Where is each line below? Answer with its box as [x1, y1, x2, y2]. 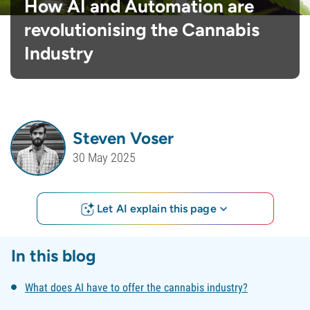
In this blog [11, 246, 95, 266]
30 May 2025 [73, 150, 136, 165]
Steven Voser [73, 127, 174, 148]
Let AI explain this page [97, 201, 217, 215]
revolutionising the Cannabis [24, 19, 259, 41]
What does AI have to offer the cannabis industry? [25, 281, 248, 294]
